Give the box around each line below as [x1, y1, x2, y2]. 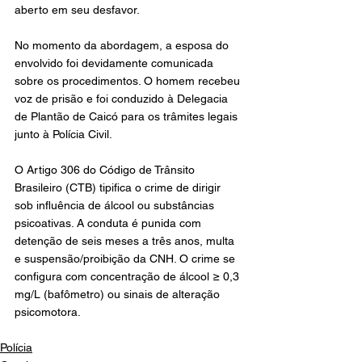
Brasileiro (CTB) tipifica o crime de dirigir [15, 180, 224, 194]
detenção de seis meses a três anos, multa [15, 234, 238, 247]
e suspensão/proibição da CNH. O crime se [15, 251, 238, 265]
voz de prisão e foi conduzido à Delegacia [15, 91, 231, 105]
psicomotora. [15, 305, 81, 318]
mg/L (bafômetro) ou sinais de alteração [15, 287, 223, 301]
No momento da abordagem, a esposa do [15, 38, 232, 52]
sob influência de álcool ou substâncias [15, 198, 217, 212]
